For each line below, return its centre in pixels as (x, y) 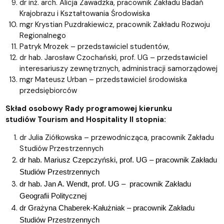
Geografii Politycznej (53, 196)
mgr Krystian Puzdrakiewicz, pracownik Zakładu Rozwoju (114, 24)
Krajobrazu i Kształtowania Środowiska (84, 13)
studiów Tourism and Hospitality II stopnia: (85, 119)
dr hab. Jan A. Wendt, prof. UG (70, 184)
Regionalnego (42, 35)
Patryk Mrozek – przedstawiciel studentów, (94, 46)
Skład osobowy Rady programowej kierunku (88, 108)
